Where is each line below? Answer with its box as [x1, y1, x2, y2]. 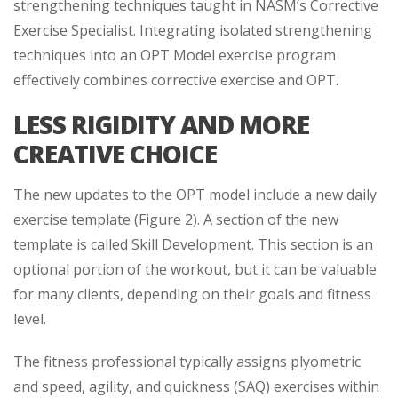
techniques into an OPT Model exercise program [13, 44, 336, 65]
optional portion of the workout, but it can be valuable [13, 259, 377, 279]
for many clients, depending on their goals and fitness [13, 283, 371, 304]
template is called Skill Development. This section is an [13, 234, 373, 254]
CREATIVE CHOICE [13, 136, 217, 171]
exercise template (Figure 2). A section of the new [13, 209, 338, 229]
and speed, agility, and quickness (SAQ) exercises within [13, 376, 379, 396]
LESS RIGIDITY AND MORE [13, 107, 309, 141]
